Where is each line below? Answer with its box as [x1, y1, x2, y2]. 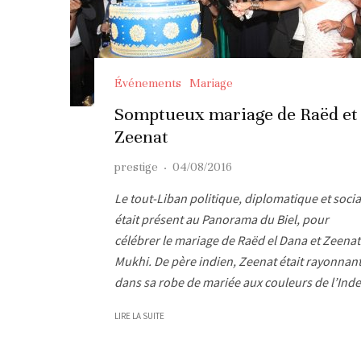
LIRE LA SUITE [114, 309, 164, 322]
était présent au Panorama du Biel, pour [114, 210, 329, 227]
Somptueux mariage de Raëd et [114, 102, 358, 125]
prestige [114, 159, 158, 174]
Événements [114, 75, 181, 90]
